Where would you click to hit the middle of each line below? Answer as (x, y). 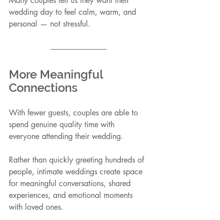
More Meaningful (57, 75)
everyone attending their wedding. (66, 137)
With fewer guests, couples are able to (75, 113)
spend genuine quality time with (63, 125)
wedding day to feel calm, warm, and (74, 12)
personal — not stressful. (50, 24)
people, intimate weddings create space (77, 172)
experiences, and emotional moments (72, 195)
